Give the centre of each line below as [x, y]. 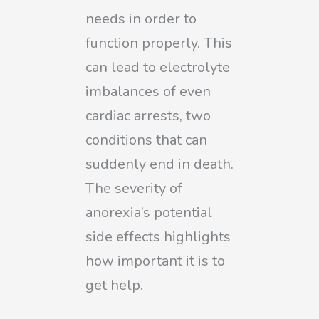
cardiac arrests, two [148, 115]
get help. [114, 285]
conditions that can [146, 140]
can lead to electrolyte [158, 67]
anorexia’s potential [149, 212]
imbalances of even [148, 91]
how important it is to [155, 261]
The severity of [134, 188]
